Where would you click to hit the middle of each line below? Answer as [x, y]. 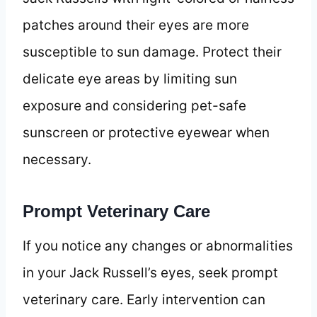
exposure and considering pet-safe [134, 105]
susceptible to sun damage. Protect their [152, 52]
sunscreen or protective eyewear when [146, 132]
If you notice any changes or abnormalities [158, 246]
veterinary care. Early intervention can [144, 299]
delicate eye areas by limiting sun [130, 79]
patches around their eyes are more [136, 25]
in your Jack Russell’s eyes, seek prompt [150, 272]
